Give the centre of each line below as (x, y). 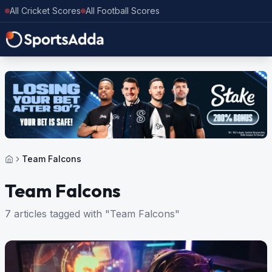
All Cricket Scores (45, 11)
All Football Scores (123, 11)
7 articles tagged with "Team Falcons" (92, 214)
